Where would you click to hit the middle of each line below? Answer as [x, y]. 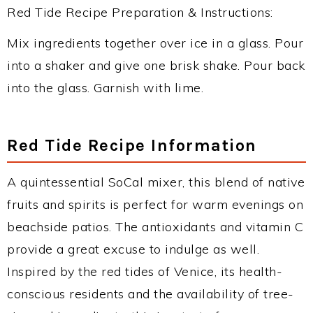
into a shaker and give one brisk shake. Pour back [156, 65]
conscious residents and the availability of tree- [151, 294]
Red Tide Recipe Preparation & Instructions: [140, 12]
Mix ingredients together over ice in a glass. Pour [155, 43]
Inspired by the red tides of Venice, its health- [145, 271]
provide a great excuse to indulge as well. [133, 249]
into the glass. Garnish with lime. [105, 88]
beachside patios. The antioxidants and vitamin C [155, 227]
